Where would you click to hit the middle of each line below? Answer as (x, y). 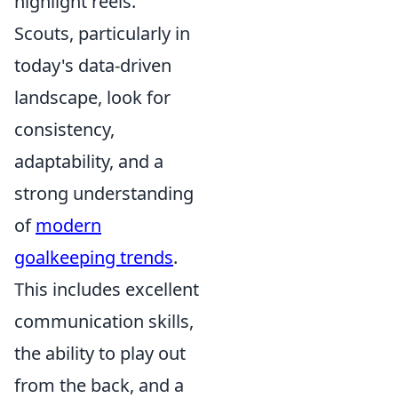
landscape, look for (92, 97)
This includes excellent (107, 289)
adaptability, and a (89, 161)
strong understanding (104, 193)
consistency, (64, 129)
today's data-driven (93, 65)
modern (68, 225)
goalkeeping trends (94, 257)
